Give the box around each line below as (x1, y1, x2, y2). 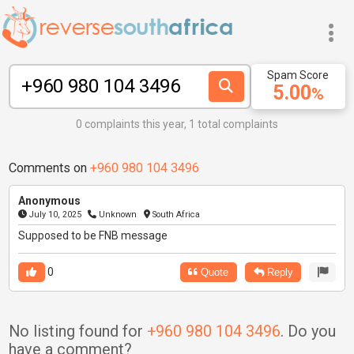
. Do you (280, 322, 336, 341)
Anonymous (17, 194, 81, 208)
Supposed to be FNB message (17, 229, 168, 243)
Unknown (96, 209, 137, 220)
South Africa (149, 209, 200, 220)
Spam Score (267, 68, 330, 81)
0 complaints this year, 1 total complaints (76, 117, 278, 130)
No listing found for (8, 322, 147, 341)
